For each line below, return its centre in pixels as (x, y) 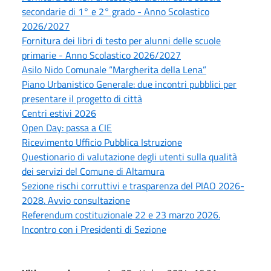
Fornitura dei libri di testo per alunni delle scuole (121, 40)
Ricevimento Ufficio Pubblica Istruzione (102, 142)
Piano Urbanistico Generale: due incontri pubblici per (129, 84)
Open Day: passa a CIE (67, 127)
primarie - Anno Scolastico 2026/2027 (101, 55)
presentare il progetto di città (82, 98)
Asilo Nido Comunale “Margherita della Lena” (114, 69)
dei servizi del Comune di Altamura (93, 171)
